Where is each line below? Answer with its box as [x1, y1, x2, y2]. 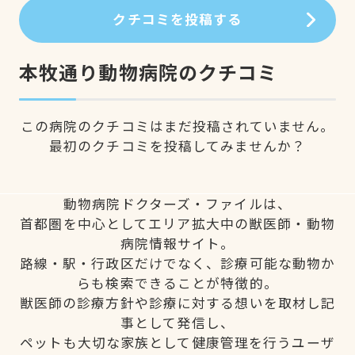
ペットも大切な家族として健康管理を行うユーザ [20, 332, 335, 352]
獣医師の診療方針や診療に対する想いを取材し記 [19, 292, 336, 312]
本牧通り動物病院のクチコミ [18, 58, 278, 86]
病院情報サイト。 [120, 233, 235, 253]
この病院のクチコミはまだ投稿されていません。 [20, 116, 335, 136]
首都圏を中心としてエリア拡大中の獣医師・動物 [20, 213, 335, 233]
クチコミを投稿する [113, 10, 242, 29]
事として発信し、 [120, 312, 235, 332]
